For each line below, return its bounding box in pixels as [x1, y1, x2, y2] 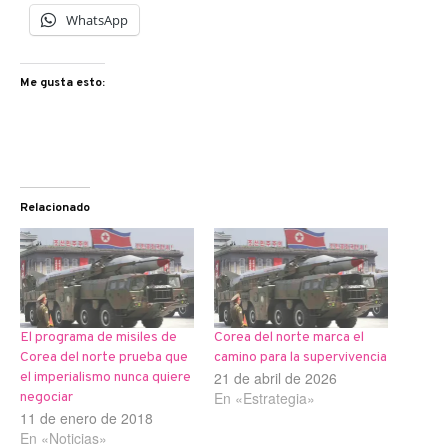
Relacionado [20, 200, 90, 217]
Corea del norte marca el [214, 328, 364, 346]
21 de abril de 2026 [214, 367, 337, 388]
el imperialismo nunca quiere [20, 368, 191, 386]
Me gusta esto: [20, 74, 105, 91]
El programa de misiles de [20, 328, 177, 346]
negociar [20, 388, 73, 406]
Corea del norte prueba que [20, 348, 188, 366]
